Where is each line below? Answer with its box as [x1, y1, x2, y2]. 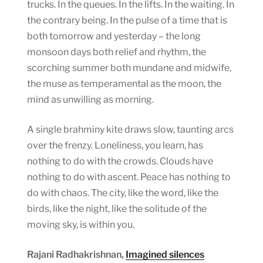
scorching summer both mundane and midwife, [27, 62, 231, 73]
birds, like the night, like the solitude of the [27, 203, 207, 214]
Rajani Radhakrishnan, [27, 248, 126, 260]
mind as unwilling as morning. [27, 93, 154, 105]
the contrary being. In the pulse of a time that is [27, 14, 227, 26]
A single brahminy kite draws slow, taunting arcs [27, 123, 234, 135]
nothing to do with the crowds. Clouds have [27, 155, 213, 167]
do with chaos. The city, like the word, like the [27, 187, 218, 198]
